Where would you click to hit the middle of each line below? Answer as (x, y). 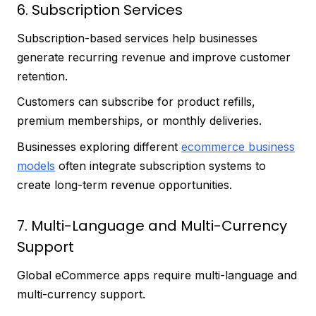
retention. (42, 76)
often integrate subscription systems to (160, 165)
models (36, 165)
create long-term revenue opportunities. (124, 184)
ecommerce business (238, 146)
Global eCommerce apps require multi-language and (157, 275)
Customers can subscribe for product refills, (136, 102)
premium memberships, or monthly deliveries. (139, 121)
